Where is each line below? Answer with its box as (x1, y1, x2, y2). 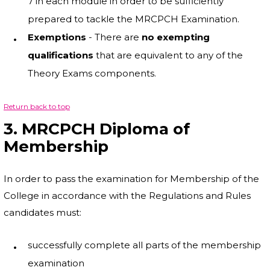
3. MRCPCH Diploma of (4, 119, 190, 139)
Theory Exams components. (28, 67, 156, 79)
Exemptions (28, 31, 86, 43)
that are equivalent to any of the (93, 49, 243, 61)
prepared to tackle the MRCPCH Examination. (28, 13, 239, 25)
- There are (86, 31, 142, 43)
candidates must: (4, 207, 81, 218)
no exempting (142, 31, 210, 43)
